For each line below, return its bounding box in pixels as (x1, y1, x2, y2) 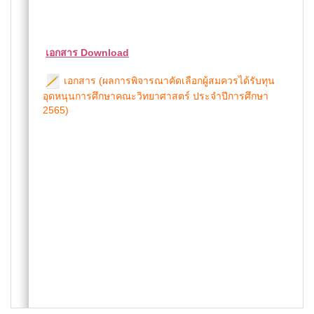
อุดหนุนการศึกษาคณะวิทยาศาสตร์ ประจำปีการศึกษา (43, 90, 268, 102)
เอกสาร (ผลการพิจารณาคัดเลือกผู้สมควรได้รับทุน (61, 75, 275, 86)
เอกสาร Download (46, 47, 129, 58)
